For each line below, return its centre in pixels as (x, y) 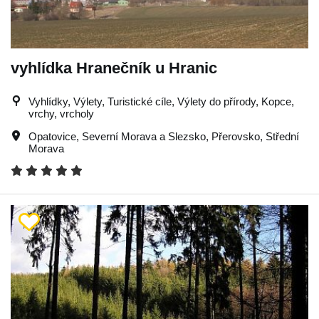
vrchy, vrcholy (61, 113)
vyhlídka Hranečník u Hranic (114, 68)
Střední (282, 136)
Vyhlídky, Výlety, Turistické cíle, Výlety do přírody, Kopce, (161, 101)
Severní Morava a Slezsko (144, 136)
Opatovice (52, 136)
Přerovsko (236, 136)
